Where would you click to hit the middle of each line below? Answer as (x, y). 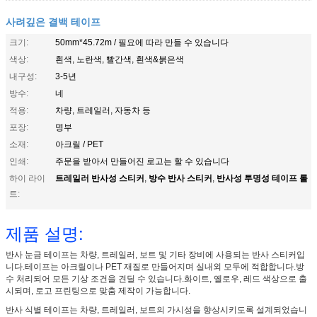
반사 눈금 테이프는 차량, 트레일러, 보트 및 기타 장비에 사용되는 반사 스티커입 (155, 254)
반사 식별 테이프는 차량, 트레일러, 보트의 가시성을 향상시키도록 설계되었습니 (156, 310)
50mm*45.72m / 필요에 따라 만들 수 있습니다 (142, 42)
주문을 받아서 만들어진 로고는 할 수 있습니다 (142, 161)
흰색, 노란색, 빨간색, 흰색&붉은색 (120, 59)
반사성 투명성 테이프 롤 (262, 177)
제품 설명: (45, 232)
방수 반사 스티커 (180, 177)
